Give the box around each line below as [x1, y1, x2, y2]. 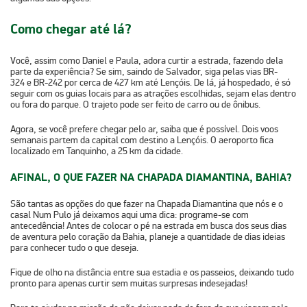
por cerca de [62, 76, 114, 88]
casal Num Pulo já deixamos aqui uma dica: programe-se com [10, 208, 249, 221]
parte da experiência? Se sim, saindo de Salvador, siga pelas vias [10, 65, 263, 77]
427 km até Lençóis [114, 76, 190, 88]
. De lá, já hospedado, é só [190, 76, 291, 88]
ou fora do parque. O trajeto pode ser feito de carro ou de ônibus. [10, 98, 260, 110]
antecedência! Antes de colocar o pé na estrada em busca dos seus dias [10, 219, 286, 232]
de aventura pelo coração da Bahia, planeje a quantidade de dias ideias [10, 230, 285, 243]
